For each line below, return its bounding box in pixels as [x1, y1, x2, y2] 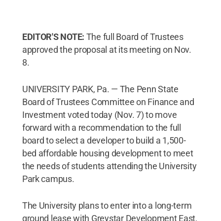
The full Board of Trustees [84, 32, 184, 42]
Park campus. [22, 174, 74, 184]
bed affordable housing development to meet [22, 148, 193, 158]
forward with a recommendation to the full [22, 122, 181, 133]
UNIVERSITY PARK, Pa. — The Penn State [22, 84, 179, 94]
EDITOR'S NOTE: [22, 32, 85, 42]
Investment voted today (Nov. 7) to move [22, 110, 177, 120]
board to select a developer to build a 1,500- [22, 135, 186, 146]
